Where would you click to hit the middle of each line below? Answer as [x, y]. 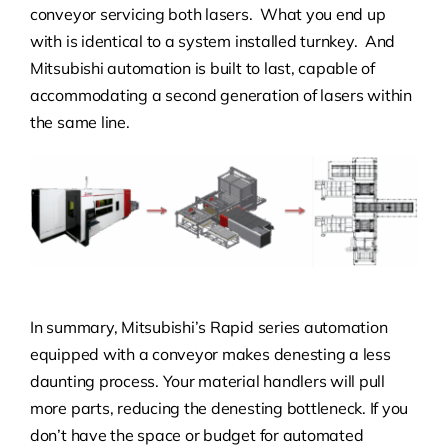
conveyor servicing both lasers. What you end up [207, 14]
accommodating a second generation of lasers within [220, 95]
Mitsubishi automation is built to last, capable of [202, 68]
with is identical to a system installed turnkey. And [212, 41]
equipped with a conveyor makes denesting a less [210, 354]
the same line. [79, 122]
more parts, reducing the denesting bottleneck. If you [219, 408]
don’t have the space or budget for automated [196, 435]
